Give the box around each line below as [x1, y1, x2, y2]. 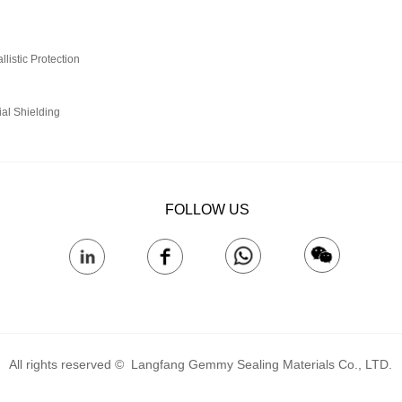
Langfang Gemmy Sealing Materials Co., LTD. [131, 357, 392, 371]
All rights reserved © [9, 357, 127, 371]
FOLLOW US [164, 202, 249, 217]
